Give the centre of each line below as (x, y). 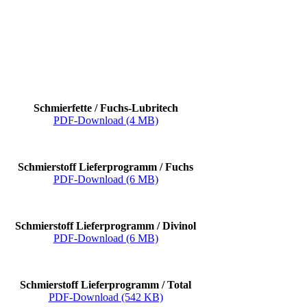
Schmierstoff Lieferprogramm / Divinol (106, 226)
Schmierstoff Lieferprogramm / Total (106, 285)
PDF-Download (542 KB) (106, 297)
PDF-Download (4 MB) (106, 121)
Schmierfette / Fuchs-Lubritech (106, 108)
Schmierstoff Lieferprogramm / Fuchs (106, 167)
